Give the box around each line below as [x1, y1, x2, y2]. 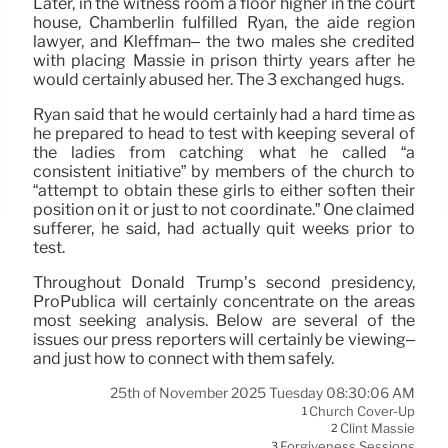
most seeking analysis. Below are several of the [33, 310, 415, 330]
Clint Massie [340, 420, 415, 437]
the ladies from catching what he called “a [33, 142, 415, 162]
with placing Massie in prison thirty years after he [33, 50, 415, 70]
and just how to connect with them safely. [33, 348, 334, 368]
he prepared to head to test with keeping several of [33, 123, 415, 143]
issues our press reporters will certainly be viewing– [33, 329, 415, 349]
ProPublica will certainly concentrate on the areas [33, 291, 415, 311]
